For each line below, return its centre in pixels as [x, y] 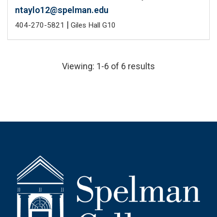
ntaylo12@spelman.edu [62, 10]
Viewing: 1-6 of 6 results [108, 66]
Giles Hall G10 [93, 25]
